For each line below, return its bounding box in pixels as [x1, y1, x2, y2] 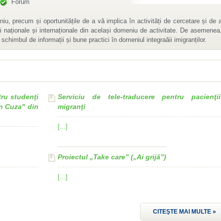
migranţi [58, 103, 85, 110]
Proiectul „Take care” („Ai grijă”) [58, 153, 166, 161]
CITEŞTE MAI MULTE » [153, 208, 216, 215]
